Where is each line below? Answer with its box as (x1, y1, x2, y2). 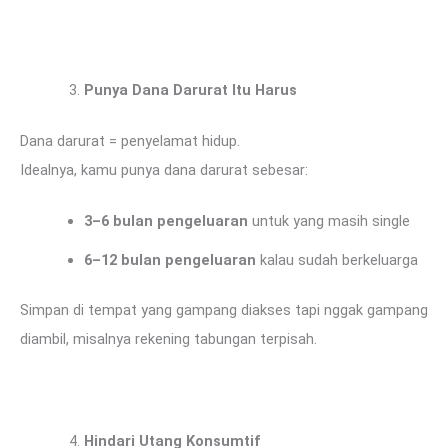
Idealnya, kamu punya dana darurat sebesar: (20, 160, 308, 179)
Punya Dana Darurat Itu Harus (83, 80, 297, 99)
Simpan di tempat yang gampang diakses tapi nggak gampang (20, 301, 428, 320)
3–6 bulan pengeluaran (83, 211, 248, 230)
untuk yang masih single (247, 211, 410, 230)
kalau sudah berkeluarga (255, 250, 418, 269)
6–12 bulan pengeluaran (83, 250, 256, 269)
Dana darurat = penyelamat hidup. (20, 131, 240, 150)
